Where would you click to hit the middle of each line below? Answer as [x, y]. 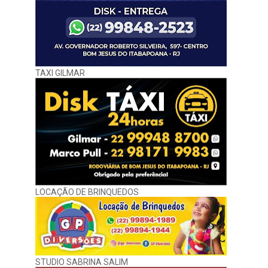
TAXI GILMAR [60, 73]
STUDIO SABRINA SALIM [82, 262]
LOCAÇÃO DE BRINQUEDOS [87, 192]
